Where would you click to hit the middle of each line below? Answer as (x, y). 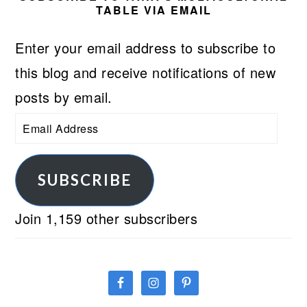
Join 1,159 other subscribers (107, 219)
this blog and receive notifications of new (146, 73)
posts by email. (64, 97)
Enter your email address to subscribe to (146, 48)
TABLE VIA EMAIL (153, 10)
